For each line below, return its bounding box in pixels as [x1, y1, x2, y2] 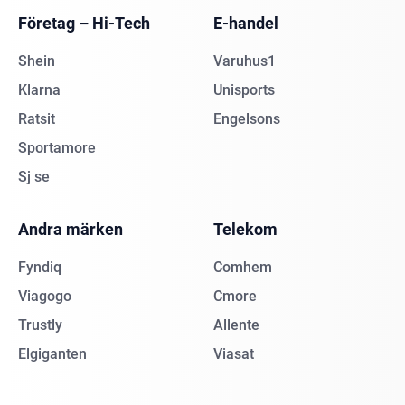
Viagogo [18, 287, 71, 305]
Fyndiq [18, 259, 61, 276]
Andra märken [18, 220, 123, 239]
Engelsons [213, 110, 280, 127]
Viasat [213, 345, 254, 363]
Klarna [18, 81, 61, 99]
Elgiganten [18, 345, 87, 363]
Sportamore [18, 139, 96, 156]
